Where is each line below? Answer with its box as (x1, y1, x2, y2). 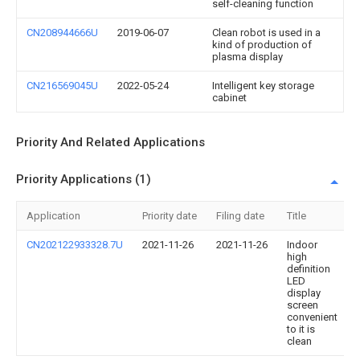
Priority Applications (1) (16, 172, 151, 186)
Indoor (287, 239, 317, 251)
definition (287, 263, 330, 275)
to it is (287, 323, 315, 335)
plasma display (212, 51, 283, 63)
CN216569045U (27, 80, 98, 92)
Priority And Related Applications (16, 135, 205, 149)
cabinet (212, 92, 247, 104)
